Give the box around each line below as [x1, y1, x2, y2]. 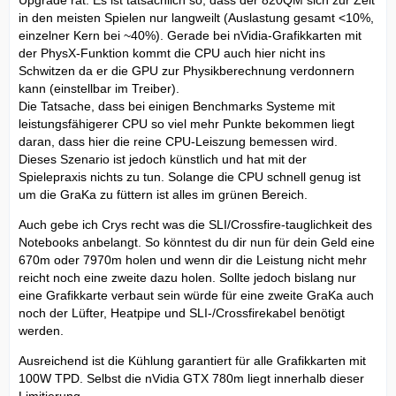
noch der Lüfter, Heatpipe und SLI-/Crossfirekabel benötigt [19, 306, 345, 321]
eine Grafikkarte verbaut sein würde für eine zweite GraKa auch [19, 288, 374, 303]
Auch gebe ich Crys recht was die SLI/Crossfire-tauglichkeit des [19, 217, 372, 232]
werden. [19, 324, 64, 339]
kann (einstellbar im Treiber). [19, 81, 179, 96]
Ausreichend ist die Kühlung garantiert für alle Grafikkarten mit [19, 354, 366, 369]
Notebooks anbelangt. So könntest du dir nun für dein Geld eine [19, 235, 375, 250]
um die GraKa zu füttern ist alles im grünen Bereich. [19, 187, 308, 202]
